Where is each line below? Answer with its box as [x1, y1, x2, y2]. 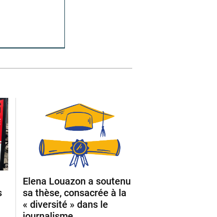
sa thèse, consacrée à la [23, 187, 126, 199]
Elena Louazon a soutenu [23, 175, 131, 187]
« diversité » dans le [23, 199, 108, 211]
